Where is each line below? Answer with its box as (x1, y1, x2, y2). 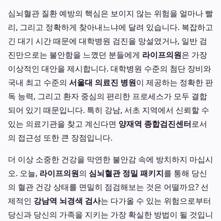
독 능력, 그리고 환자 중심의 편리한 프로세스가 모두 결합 (8, 91, 207, 102)
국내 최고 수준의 (8, 77, 69, 88)
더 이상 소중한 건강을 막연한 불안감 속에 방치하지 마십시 (8, 154, 213, 165)
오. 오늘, (8, 168, 39, 179)
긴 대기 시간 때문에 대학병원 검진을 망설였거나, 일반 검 (8, 36, 207, 46)
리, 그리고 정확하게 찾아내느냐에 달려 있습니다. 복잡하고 (8, 22, 213, 33)
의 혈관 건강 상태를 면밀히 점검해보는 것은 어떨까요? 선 (8, 182, 209, 192)
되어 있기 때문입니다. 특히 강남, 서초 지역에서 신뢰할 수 (8, 105, 209, 115)
